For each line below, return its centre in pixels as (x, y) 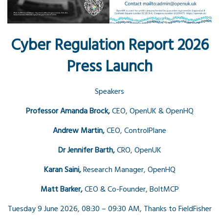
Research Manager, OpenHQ (129, 170)
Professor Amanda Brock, (69, 111)
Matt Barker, (62, 189)
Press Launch (109, 67)
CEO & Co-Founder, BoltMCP (131, 189)
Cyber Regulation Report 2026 (109, 45)
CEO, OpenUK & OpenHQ (153, 111)
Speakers (109, 92)
